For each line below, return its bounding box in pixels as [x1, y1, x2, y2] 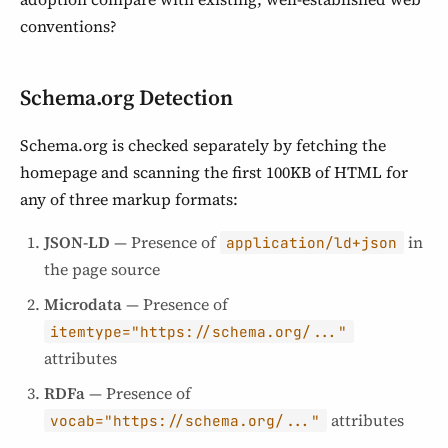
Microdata [44, 293, 122, 315]
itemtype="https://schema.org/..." [50, 322, 348, 341]
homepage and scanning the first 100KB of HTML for [20, 161, 408, 183]
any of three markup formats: [20, 188, 238, 210]
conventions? [20, 15, 117, 37]
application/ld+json [226, 233, 398, 252]
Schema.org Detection [20, 83, 233, 112]
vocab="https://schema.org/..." [50, 411, 321, 430]
